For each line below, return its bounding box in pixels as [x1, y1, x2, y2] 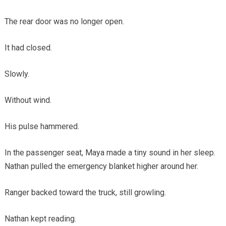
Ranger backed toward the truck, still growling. [4, 188, 166, 198]
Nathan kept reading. [4, 214, 76, 224]
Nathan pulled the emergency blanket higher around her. [4, 161, 198, 172]
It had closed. [4, 43, 52, 53]
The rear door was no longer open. [4, 17, 124, 27]
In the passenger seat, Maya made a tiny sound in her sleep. [4, 148, 215, 158]
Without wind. [4, 95, 51, 105]
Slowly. [4, 69, 29, 79]
